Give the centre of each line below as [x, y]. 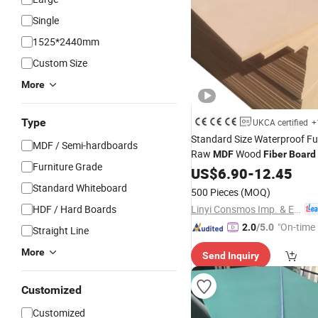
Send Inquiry [231, 256]
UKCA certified [280, 122]
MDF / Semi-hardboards [85, 145]
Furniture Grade [67, 166]
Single [46, 20]
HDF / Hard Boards [75, 209]
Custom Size [60, 63]
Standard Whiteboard [80, 188]
